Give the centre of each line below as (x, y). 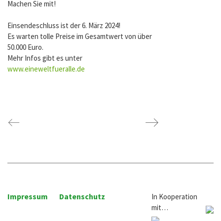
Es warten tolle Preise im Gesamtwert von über (80, 37)
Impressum (28, 197)
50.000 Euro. (25, 47)
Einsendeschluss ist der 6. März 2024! (64, 26)
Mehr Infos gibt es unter (45, 58)
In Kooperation (174, 197)
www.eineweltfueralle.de (46, 69)
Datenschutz (82, 197)
